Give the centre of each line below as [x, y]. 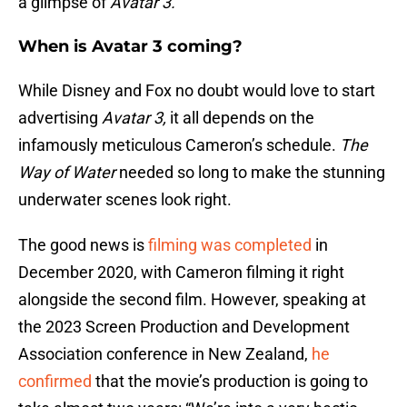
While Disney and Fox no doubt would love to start [197, 91]
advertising [60, 118]
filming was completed [230, 245]
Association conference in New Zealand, [165, 354]
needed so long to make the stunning [250, 173]
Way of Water [67, 173]
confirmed [55, 382]
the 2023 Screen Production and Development [184, 327]
